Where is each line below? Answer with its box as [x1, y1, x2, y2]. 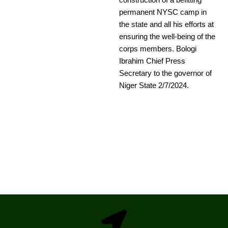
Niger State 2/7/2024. [119, 81, 189, 90]
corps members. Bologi [119, 45, 196, 53]
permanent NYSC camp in [119, 8, 207, 17]
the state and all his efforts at [119, 20, 214, 29]
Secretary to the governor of [119, 69, 212, 78]
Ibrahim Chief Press [119, 57, 185, 66]
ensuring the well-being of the [119, 33, 215, 41]
